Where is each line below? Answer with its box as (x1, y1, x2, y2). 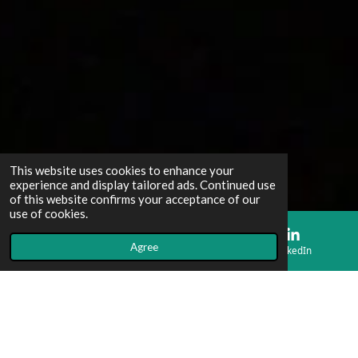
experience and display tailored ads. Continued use (10, 177, 276, 192)
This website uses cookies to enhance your (10, 163, 234, 177)
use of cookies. (10, 206, 88, 221)
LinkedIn (274, 243, 312, 257)
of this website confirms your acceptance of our (10, 192, 261, 206)
